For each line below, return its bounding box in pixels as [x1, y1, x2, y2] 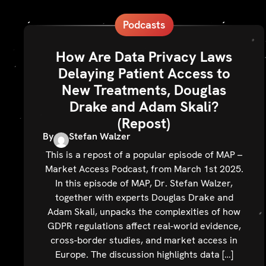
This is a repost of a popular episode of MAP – [46, 148, 243, 161]
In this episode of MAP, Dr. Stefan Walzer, [55, 176, 233, 189]
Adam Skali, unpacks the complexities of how [47, 205, 241, 218]
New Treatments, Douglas [62, 81, 227, 100]
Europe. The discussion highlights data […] [55, 248, 233, 261]
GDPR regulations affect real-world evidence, [47, 219, 241, 232]
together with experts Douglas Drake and [55, 191, 233, 204]
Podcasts [123, 18, 166, 32]
